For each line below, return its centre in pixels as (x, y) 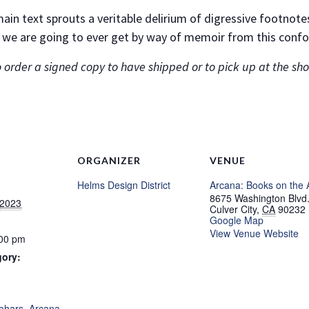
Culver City (233, 209)
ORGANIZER (109, 160)
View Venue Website (254, 233)
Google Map (237, 220)
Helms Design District (124, 185)
